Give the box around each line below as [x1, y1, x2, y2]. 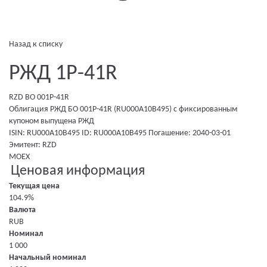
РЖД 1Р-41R [9, 63, 127, 85]
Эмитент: [9, 141, 42, 150]
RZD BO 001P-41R [9, 93, 69, 102]
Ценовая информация [11, 164, 145, 178]
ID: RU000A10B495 [82, 129, 147, 138]
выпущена [41, 117, 78, 126]
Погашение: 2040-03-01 [148, 129, 231, 138]
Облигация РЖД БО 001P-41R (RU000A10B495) [9, 105, 173, 114]
